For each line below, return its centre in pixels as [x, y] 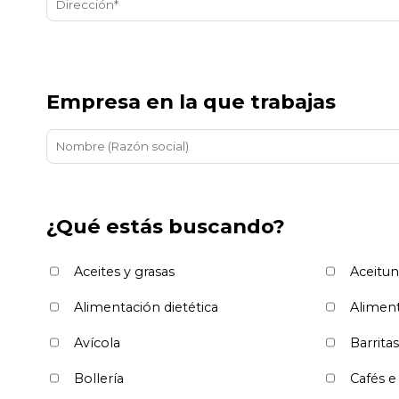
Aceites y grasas [124, 271]
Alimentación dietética [146, 307]
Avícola [97, 342]
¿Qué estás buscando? [166, 226]
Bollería [99, 378]
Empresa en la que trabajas [191, 101]
